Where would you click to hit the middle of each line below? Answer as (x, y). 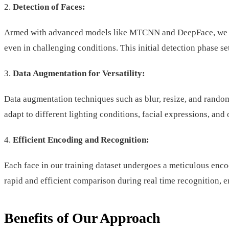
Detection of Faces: (48, 7)
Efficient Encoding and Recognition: (80, 140)
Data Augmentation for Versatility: (78, 73)
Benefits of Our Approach (82, 218)
